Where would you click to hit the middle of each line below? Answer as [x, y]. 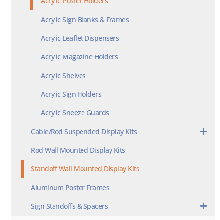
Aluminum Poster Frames [70, 187]
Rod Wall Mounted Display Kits [78, 150]
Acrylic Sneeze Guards [75, 112]
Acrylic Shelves [63, 75]
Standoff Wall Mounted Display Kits [85, 168]
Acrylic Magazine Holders [79, 56]
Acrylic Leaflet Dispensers [80, 38]
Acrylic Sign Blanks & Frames [85, 19]
